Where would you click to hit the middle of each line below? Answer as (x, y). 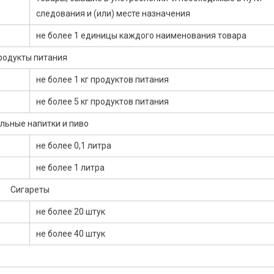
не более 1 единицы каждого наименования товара (141, 36)
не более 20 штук (71, 212)
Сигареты (30, 190)
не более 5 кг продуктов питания (102, 102)
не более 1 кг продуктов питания (102, 80)
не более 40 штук (71, 234)
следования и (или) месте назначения (113, 14)
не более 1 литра (70, 168)
